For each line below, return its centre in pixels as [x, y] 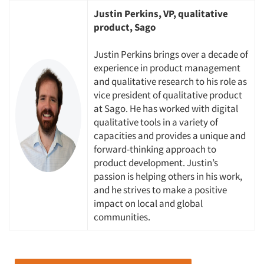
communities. [122, 217]
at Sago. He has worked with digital [166, 109]
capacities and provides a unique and [170, 136]
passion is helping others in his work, [168, 176]
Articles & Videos [72, 164]
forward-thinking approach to [155, 149]
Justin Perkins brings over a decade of [171, 55]
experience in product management [167, 68]
